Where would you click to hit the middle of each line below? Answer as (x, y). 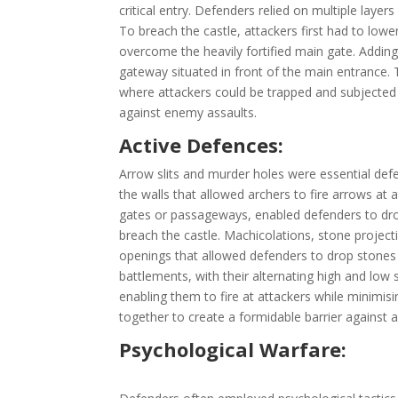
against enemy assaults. (188, 112)
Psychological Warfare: (233, 349)
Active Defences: (202, 145)
